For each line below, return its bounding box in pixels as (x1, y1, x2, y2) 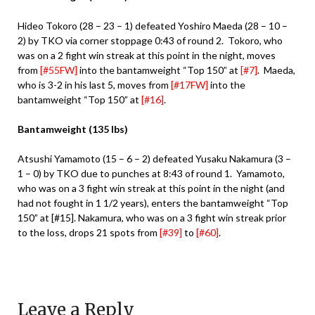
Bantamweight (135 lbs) (18, 122, 128, 135)
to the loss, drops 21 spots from (18, 226, 160, 238)
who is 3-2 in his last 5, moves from (18, 78, 171, 91)
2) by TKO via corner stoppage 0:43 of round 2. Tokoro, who (18, 34, 283, 46)
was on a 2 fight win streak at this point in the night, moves (18, 49, 276, 61)
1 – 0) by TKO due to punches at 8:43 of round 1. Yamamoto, (18, 167, 285, 179)
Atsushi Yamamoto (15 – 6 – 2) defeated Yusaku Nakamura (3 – (18, 152, 291, 165)
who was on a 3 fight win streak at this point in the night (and (18, 181, 285, 194)
